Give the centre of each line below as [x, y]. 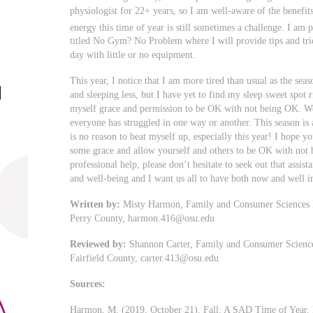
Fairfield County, [105, 258]
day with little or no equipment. [133, 55]
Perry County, [99, 218]
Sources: [88, 284]
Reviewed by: [99, 244]
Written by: [95, 204]
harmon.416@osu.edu [172, 218]
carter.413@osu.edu [180, 258]
